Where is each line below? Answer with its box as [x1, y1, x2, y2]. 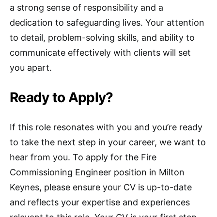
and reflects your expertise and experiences [10, 197, 190, 207]
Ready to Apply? [10, 89, 113, 106]
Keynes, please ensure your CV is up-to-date [10, 182, 192, 192]
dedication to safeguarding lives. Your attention [10, 17, 204, 28]
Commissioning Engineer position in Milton [10, 167, 185, 177]
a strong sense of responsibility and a [10, 2, 163, 13]
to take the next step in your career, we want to [10, 137, 206, 147]
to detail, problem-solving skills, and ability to [10, 32, 195, 43]
